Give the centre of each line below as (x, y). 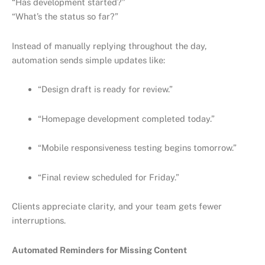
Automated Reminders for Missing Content (99, 250)
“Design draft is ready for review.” (105, 89)
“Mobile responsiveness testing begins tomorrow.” (137, 148)
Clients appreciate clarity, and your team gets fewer (117, 206)
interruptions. (39, 221)
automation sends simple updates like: (88, 60)
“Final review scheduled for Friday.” (108, 177)
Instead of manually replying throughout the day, (109, 46)
